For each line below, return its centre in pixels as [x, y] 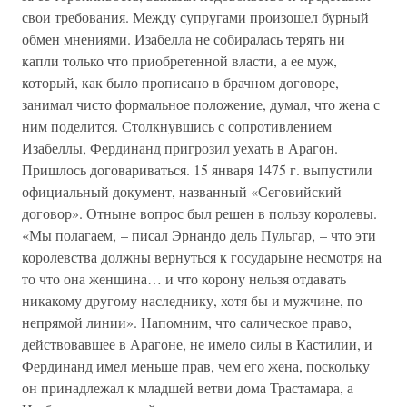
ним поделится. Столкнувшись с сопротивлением [177, 126]
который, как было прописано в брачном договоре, [180, 82]
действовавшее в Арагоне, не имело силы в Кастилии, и [197, 344]
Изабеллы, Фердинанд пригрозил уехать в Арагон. [180, 148]
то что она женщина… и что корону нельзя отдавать [184, 278]
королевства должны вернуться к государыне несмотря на [202, 257]
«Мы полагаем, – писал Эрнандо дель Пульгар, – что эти [199, 235]
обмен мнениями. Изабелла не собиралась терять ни [184, 39]
